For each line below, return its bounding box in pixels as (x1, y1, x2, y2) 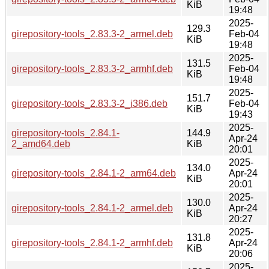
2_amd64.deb (11, 138, 70, 149)
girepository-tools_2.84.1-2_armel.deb (11, 202, 173, 213)
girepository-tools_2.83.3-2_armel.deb (11, 28, 173, 39)
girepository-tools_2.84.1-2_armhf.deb (11, 237, 173, 248)
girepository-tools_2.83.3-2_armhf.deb (11, 63, 173, 74)
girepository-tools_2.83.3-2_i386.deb (11, 98, 168, 109)
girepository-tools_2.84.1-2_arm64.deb (11, 168, 176, 178)
